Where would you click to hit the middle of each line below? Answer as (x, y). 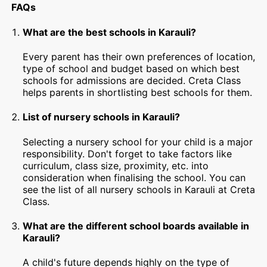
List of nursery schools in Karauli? (102, 117)
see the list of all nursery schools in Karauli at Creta (139, 189)
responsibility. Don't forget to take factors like (128, 153)
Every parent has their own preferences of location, (139, 56)
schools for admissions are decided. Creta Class (132, 80)
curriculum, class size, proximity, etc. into (116, 165)
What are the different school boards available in (136, 226)
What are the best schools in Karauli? (110, 32)
